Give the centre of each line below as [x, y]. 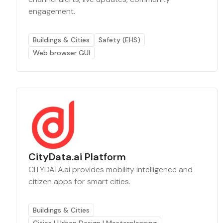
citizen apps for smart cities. [79, 181]
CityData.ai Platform [77, 157]
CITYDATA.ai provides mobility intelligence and [111, 169]
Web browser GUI [61, 53]
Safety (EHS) [119, 40]
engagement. [52, 11]
